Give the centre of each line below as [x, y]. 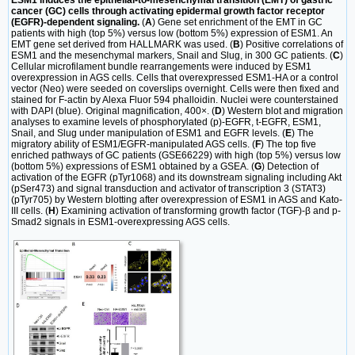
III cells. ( [30, 211]
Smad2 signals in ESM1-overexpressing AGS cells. [120, 222]
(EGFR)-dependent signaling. [75, 23]
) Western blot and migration [282, 111]
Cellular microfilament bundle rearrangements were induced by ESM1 [161, 67]
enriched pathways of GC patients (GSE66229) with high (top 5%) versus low [176, 156]
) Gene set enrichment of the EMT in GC [237, 23]
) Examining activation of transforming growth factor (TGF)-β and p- [198, 211]
